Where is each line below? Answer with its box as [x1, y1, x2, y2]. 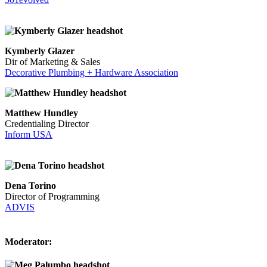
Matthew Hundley [5, 108, 78, 119]
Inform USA [5, 129, 52, 140]
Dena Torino [5, 181, 56, 191]
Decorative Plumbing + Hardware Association [5, 67, 178, 78]
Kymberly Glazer [5, 46, 74, 57]
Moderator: [5, 236, 52, 247]
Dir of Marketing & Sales [5, 57, 100, 67]
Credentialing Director [5, 119, 89, 129]
